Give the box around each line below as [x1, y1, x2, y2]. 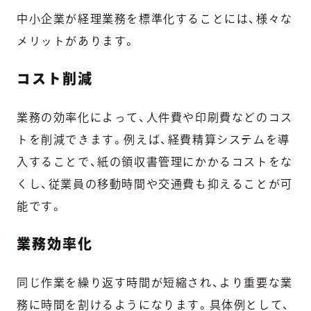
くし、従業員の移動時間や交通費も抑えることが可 [17, 178, 293, 190]
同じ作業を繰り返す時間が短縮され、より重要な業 [17, 277, 293, 289]
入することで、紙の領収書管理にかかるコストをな [17, 156, 293, 168]
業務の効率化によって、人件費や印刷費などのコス [17, 112, 293, 124]
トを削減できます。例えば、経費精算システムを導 [17, 134, 290, 146]
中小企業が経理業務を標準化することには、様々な [17, 13, 293, 25]
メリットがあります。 [17, 35, 137, 47]
